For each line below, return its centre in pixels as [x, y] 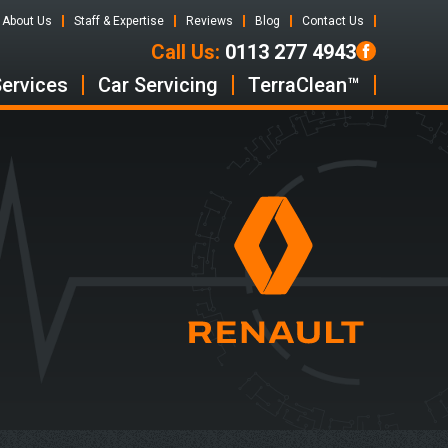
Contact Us [333, 21]
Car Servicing [158, 85]
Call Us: [185, 52]
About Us [27, 21]
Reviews [209, 21]
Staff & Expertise [119, 21]
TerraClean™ [304, 85]
